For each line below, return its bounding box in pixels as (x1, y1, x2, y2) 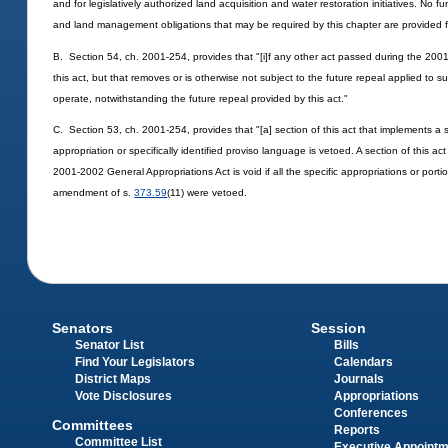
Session (310, 320, 366, 337)
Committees (52, 416, 134, 433)
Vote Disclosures (75, 390, 173, 403)
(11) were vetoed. (167, 186, 248, 198)
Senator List (75, 339, 145, 352)
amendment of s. (53, 186, 135, 198)
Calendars (333, 356, 393, 369)
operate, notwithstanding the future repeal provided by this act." (53, 92, 349, 104)
